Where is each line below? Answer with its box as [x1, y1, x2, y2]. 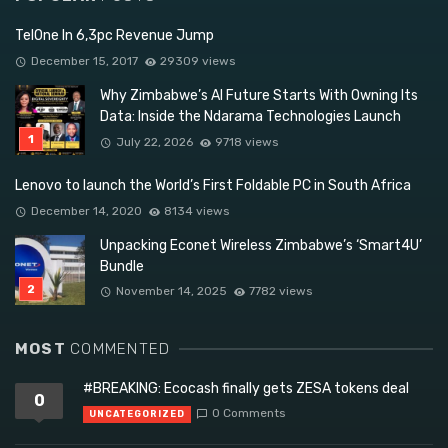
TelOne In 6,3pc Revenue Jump [15, 27, 214, 45]
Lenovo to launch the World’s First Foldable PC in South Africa [15, 177, 411, 195]
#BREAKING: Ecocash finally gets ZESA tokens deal [83, 379, 409, 397]
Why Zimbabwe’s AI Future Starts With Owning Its [100, 87, 418, 105]
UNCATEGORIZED [89, 409, 185, 420]
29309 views [160, 54, 236, 69]
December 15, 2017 [30, 54, 138, 69]
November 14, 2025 [115, 284, 227, 299]
